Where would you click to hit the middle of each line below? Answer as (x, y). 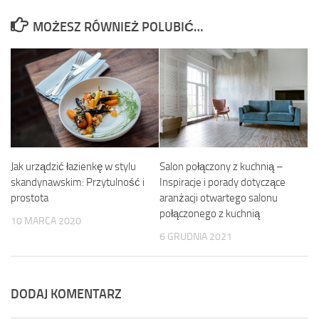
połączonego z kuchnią (210, 213)
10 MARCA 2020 (46, 221)
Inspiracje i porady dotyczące (223, 182)
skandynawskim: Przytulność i (78, 182)
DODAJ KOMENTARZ (66, 294)
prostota (30, 198)
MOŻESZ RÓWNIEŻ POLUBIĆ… (117, 27)
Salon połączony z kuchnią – (221, 166)
